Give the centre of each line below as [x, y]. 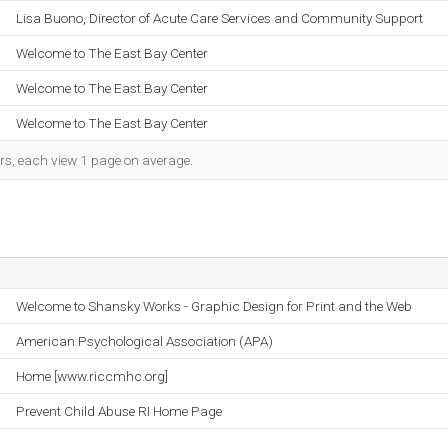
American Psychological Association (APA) [144, 341]
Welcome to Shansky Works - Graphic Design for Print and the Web [214, 306]
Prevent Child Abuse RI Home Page [119, 411]
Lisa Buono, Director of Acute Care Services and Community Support [219, 18]
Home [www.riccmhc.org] [92, 376]
